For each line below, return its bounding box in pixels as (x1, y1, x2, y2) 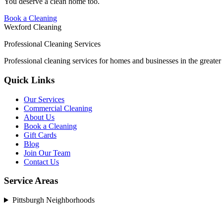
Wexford (4, 23, 31, 32)
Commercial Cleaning (24, 104, 92, 112)
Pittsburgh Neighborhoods (12, 196, 95, 205)
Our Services (24, 95, 64, 104)
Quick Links (4, 74, 55, 85)
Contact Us (24, 157, 59, 166)
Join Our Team (24, 148, 70, 157)
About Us (24, 112, 55, 121)
